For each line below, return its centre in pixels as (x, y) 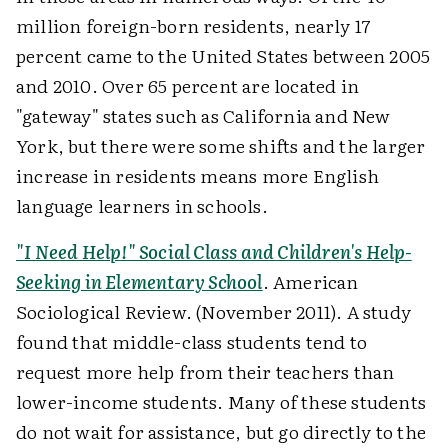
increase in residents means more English (198, 175)
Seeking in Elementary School (139, 281)
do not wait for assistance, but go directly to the (221, 431)
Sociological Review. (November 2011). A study (214, 311)
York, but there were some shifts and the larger (221, 145)
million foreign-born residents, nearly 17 (193, 25)
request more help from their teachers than (205, 371)
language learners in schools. (142, 205)
